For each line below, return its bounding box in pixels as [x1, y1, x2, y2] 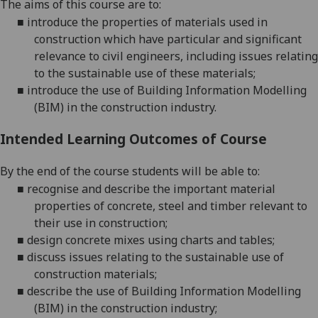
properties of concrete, [34, 197, 155, 214]
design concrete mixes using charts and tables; [27, 231, 275, 248]
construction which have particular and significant [34, 31, 302, 48]
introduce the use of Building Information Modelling [27, 82, 307, 99]
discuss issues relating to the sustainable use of [27, 248, 284, 265]
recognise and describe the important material [27, 180, 275, 197]
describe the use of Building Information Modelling [27, 283, 301, 299]
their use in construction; [34, 214, 168, 231]
